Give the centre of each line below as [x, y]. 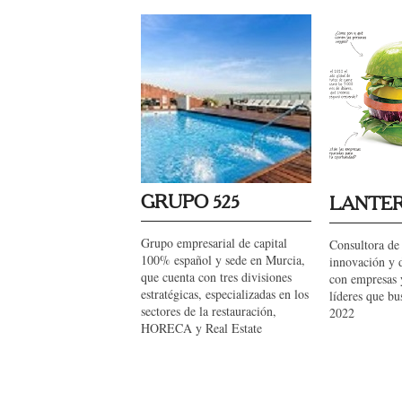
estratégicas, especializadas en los [225, 294]
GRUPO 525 [190, 203]
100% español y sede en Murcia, [223, 260]
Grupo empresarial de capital [214, 243]
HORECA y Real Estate [201, 328]
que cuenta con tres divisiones [216, 277]
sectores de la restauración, [209, 311]
